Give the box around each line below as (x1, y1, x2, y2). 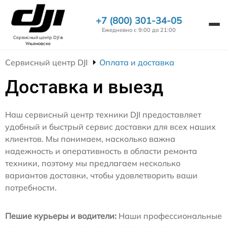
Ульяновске (25, 41, 51, 46)
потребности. (5, 182, 57, 193)
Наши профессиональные (117, 211, 222, 221)
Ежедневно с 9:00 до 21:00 (102, 26, 176, 33)
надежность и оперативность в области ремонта (5, 146, 197, 156)
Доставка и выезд (5, 77, 163, 98)
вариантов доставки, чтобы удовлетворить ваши (5, 170, 198, 180)
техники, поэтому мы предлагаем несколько (5, 158, 180, 168)
